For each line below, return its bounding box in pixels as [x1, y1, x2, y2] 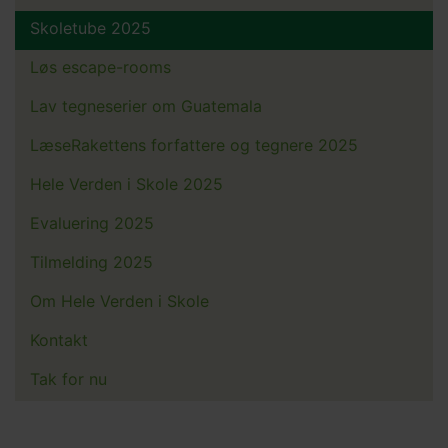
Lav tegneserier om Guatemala [30, 96, 262, 117]
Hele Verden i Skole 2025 [30, 174, 223, 195]
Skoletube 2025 [30, 18, 151, 39]
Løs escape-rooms [30, 57, 171, 78]
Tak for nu [30, 369, 107, 390]
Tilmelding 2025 [30, 252, 153, 273]
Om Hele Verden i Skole [30, 291, 209, 312]
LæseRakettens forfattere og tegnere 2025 [30, 135, 358, 156]
